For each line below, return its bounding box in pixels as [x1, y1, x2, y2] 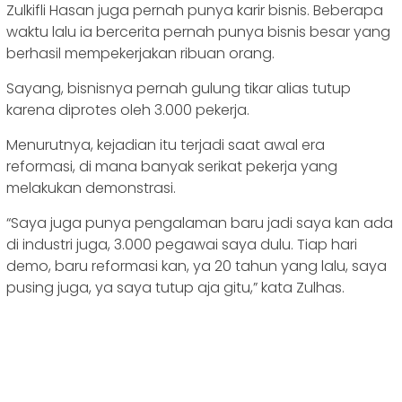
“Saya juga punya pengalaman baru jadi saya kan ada [6, 213, 393, 234]
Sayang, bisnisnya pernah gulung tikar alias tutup [6, 78, 351, 100]
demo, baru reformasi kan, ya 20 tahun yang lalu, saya [6, 256, 387, 277]
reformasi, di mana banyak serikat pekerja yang [6, 156, 337, 178]
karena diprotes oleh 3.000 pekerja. [6, 100, 249, 121]
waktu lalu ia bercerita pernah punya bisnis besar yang [6, 22, 390, 43]
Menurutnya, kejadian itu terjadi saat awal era [6, 135, 325, 156]
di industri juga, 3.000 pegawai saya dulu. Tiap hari [6, 234, 357, 256]
